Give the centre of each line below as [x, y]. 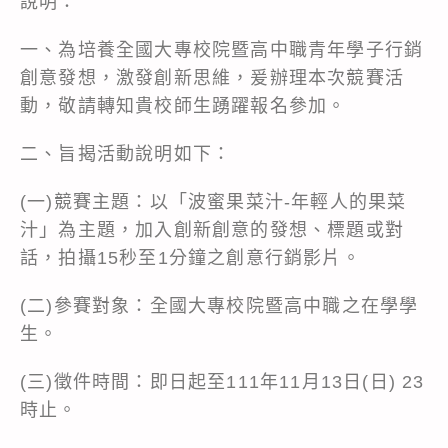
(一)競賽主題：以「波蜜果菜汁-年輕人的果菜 [213, 201]
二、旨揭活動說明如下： [126, 153]
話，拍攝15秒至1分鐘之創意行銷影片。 [190, 257]
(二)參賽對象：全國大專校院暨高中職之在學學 [219, 305]
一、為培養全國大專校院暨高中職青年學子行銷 [222, 49]
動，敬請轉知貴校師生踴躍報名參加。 [183, 105]
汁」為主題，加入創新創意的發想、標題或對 [212, 229]
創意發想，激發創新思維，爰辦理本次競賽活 [212, 77]
